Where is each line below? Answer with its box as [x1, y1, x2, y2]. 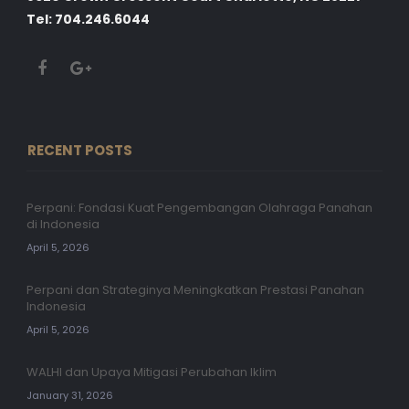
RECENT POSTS [26, 141, 132, 160]
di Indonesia [26, 215, 100, 233]
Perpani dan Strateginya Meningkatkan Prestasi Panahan [26, 281, 364, 299]
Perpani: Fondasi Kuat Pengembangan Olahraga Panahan [26, 199, 372, 216]
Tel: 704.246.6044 [26, 10, 150, 28]
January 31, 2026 [26, 388, 113, 403]
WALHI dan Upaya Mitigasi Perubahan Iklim [26, 363, 277, 381]
